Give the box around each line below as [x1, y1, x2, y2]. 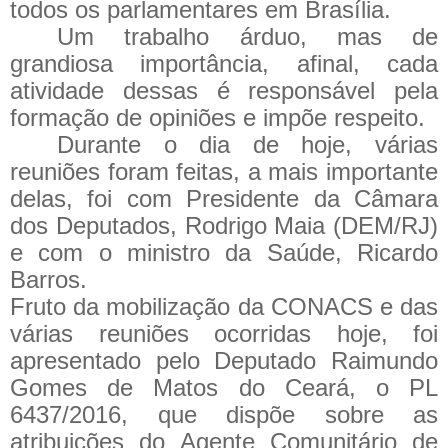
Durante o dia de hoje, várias [57, 130, 438, 158]
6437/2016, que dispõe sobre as [10, 400, 438, 428]
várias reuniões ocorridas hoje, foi [10, 319, 438, 347]
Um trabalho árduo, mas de [57, 22, 438, 50]
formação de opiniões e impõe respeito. [10, 103, 425, 131]
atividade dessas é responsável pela [10, 76, 438, 104]
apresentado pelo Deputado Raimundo [10, 346, 438, 374]
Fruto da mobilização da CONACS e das [10, 292, 438, 320]
